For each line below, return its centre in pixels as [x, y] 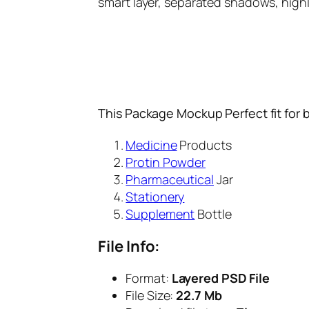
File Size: [151, 295]
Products [204, 144]
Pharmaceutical [170, 179]
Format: [147, 278]
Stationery [155, 196]
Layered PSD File [219, 278]
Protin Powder [166, 162]
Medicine [151, 144]
